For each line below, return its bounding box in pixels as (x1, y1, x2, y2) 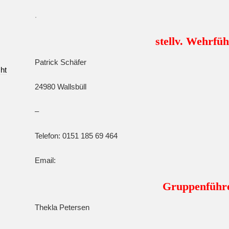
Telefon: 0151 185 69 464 (35, 131, 118, 140)
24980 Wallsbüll (35, 82, 86, 91)
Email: (35, 156, 56, 165)
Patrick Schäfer (35, 58, 86, 66)
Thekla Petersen (35, 203, 89, 212)
